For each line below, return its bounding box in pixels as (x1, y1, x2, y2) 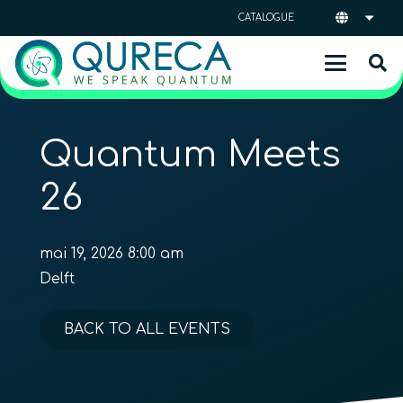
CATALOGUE (238, 13, 295, 22)
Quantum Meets (40, 135, 341, 175)
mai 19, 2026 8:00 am (40, 246, 184, 262)
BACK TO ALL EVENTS (64, 320, 231, 337)
